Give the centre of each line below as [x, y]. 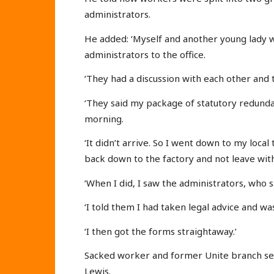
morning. [104, 118]
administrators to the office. [145, 54]
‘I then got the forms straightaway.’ [161, 231]
